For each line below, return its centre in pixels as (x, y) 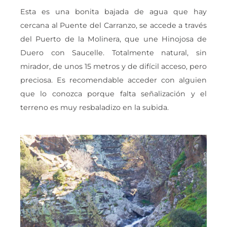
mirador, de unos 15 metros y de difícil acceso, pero (113, 67)
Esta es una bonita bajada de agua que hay (113, 12)
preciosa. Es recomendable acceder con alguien (113, 80)
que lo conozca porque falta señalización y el (113, 94)
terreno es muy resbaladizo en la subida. (94, 108)
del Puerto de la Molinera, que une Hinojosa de (113, 39)
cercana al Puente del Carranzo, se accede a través (113, 26)
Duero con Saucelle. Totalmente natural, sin (113, 53)
